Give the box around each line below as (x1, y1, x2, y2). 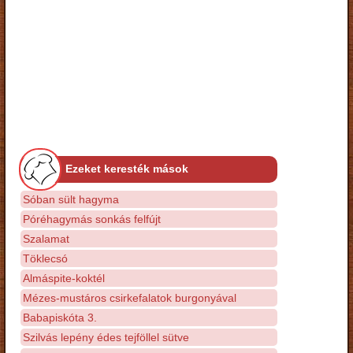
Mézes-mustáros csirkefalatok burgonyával (23, 291, 236, 304)
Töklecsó (23, 251, 68, 265)
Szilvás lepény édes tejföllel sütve (23, 330, 189, 344)
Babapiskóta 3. (23, 310, 97, 324)
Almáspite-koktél (23, 271, 105, 284)
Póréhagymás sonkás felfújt (23, 212, 161, 225)
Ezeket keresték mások (65, 162, 188, 175)
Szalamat (23, 232, 69, 245)
